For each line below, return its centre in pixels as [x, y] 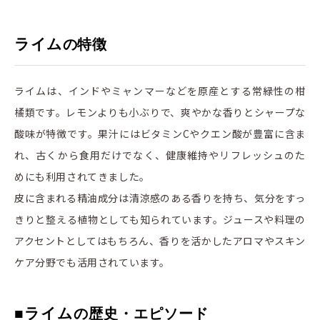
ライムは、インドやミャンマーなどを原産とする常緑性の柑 [160, 91]
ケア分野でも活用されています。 [94, 262]
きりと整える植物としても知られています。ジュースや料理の [160, 220]
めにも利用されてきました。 [82, 177]
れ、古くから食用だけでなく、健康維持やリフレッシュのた [160, 155]
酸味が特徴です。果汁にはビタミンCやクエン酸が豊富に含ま [160, 134]
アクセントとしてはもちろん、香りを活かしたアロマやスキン [160, 241]
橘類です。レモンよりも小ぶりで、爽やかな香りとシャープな [160, 112]
